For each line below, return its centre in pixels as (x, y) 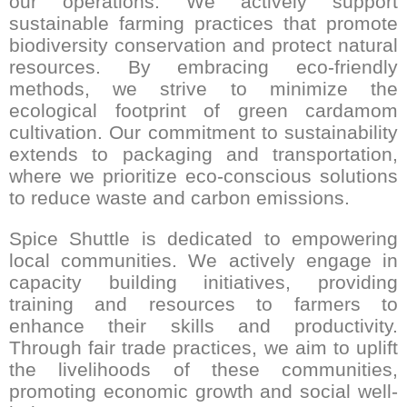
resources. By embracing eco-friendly (203, 66)
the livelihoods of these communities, (203, 369)
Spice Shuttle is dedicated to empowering (203, 238)
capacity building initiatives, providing (203, 282)
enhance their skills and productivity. (203, 325)
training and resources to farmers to (203, 303)
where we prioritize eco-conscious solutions (203, 175)
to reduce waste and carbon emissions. (179, 197)
